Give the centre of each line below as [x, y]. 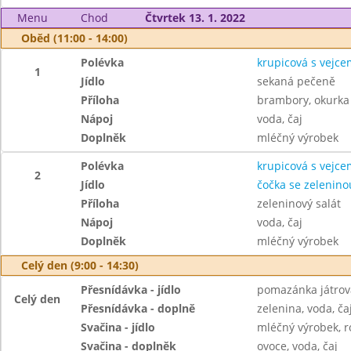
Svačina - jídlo [118, 327]
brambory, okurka [303, 100]
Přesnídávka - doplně [138, 308]
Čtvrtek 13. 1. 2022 [195, 18]
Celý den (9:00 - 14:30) [80, 265]
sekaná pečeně [296, 81]
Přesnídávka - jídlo [131, 289]
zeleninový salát [299, 203]
